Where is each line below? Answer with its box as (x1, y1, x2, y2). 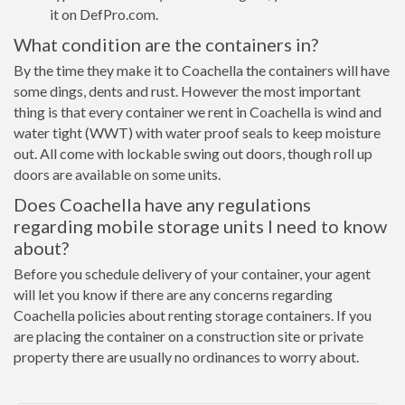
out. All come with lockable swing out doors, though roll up (14, 145, 372, 162)
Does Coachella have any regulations (14, 193, 311, 215)
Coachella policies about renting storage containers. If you (14, 306, 372, 324)
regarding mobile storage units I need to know (14, 215, 387, 237)
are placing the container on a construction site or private (14, 327, 363, 344)
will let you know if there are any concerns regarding (14, 286, 333, 303)
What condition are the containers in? (14, 33, 318, 55)
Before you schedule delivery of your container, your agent (14, 265, 371, 282)
